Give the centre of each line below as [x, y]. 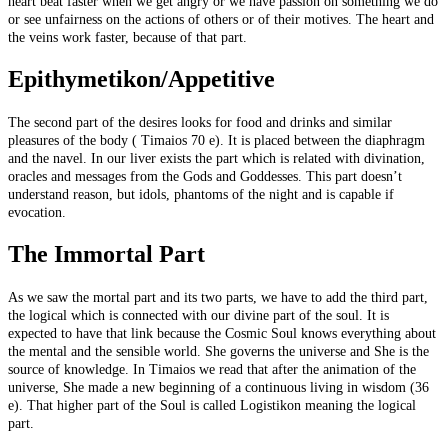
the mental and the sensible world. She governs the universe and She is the [218, 351]
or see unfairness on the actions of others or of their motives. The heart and [221, 19]
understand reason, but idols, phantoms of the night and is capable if [201, 194]
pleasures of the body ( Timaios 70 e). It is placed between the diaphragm [216, 140]
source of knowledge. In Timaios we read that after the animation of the [212, 369]
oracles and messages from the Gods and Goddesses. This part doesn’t [205, 176]
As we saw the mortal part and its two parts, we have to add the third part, [218, 297]
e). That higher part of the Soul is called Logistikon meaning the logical [212, 405]
